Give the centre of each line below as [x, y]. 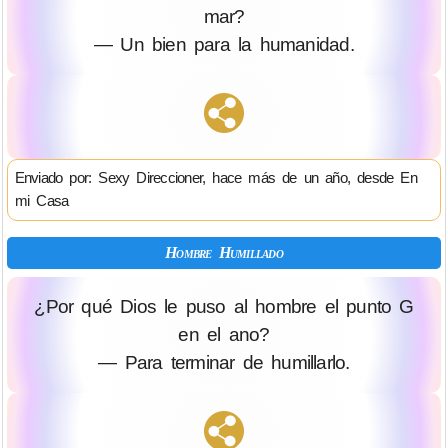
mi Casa [41, 200]
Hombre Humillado [224, 253]
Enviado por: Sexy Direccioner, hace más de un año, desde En [215, 177]
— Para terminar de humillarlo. [224, 363]
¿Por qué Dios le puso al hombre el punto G [224, 307]
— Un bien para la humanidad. [224, 44]
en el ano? [224, 335]
